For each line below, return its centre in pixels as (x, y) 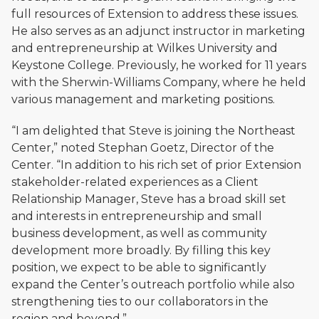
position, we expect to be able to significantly (139, 268)
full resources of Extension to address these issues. (155, 14)
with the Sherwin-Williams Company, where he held (159, 83)
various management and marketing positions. (143, 100)
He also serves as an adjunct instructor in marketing (158, 31)
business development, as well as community (139, 234)
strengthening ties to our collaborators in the (140, 302)
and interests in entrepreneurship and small (137, 216)
